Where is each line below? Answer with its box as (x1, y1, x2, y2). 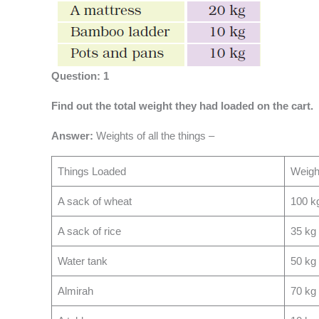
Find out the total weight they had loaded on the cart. (51, 100, 313, 113)
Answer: (51, 130, 96, 142)
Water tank (57, 255, 108, 268)
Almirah (57, 285, 93, 298)
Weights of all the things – (96, 130, 214, 142)
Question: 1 (51, 70, 109, 83)
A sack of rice (57, 225, 121, 238)
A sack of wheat (57, 195, 132, 208)
